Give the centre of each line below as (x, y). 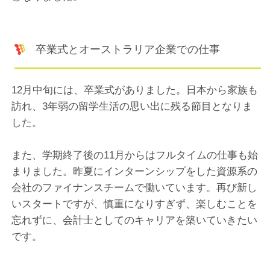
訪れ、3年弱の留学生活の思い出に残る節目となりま (132, 106)
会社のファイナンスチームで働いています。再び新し (135, 187)
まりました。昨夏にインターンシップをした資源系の (135, 171)
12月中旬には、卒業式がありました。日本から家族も (135, 90)
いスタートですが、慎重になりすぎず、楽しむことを (135, 204)
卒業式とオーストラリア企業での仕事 (128, 49)
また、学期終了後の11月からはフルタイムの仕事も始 (135, 155)
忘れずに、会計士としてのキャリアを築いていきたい (135, 220)
